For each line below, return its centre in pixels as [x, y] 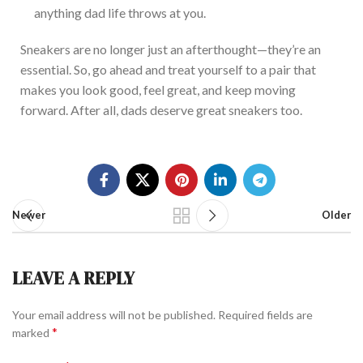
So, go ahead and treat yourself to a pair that [195, 70]
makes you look [65, 90]
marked [32, 333]
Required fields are [265, 315]
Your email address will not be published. [114, 315]
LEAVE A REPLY [73, 278]
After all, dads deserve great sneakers [174, 110]
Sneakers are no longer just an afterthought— [144, 49]
